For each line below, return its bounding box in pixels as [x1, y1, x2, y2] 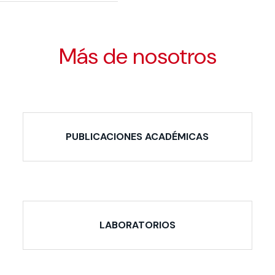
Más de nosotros [58, 41, 217, 71]
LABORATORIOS [99, 219, 176, 232]
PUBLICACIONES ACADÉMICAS [66, 130, 209, 143]
